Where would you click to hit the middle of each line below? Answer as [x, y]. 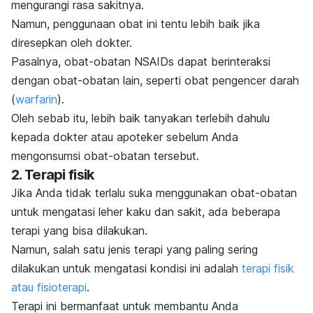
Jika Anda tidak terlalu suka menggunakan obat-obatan [154, 193]
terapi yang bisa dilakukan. [79, 231]
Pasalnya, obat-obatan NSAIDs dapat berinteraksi [141, 62]
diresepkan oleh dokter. [72, 43]
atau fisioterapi [49, 287]
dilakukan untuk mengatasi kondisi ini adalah [126, 269]
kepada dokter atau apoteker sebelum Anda [125, 137]
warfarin [36, 100]
